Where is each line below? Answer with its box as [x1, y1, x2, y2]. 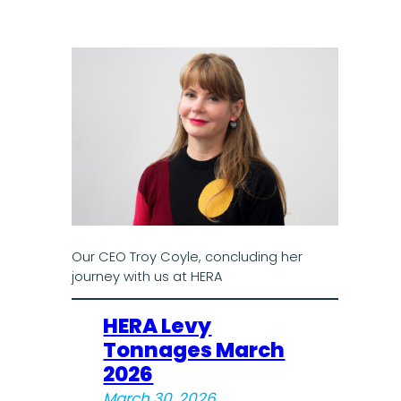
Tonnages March [103, 336, 286, 365]
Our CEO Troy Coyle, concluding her [71, 247, 303, 266]
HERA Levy [103, 311, 212, 341]
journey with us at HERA [71, 267, 223, 286]
